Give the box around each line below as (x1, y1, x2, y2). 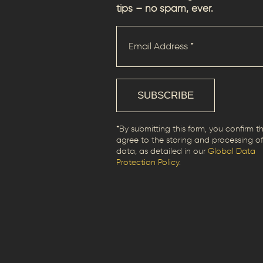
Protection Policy (116, 159, 179, 167)
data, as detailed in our (116, 147, 208, 156)
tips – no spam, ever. (116, 4, 213, 15)
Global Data (208, 147, 255, 156)
